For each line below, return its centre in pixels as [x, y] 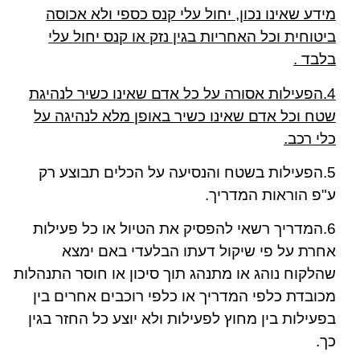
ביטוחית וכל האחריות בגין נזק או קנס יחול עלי [192, 37]
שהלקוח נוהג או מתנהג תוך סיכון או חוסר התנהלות [175, 274]
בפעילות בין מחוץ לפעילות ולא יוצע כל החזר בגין [182, 319]
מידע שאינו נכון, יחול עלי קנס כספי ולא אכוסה [191, 14]
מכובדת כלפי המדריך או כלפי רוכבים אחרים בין [184, 297]
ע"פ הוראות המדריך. [270, 194]
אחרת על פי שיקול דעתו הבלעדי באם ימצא [199, 252]
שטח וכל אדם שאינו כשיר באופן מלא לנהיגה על [185, 116]
